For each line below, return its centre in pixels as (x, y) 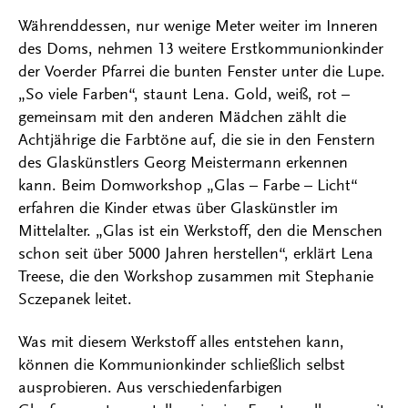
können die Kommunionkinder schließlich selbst (182, 365)
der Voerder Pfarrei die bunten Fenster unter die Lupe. (202, 71)
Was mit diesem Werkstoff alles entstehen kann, (181, 342)
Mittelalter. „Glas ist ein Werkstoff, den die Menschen (200, 231)
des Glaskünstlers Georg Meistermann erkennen (183, 163)
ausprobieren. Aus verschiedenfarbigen (150, 388)
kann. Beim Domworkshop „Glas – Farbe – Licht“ (188, 185)
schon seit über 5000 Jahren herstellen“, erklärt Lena (196, 254)
